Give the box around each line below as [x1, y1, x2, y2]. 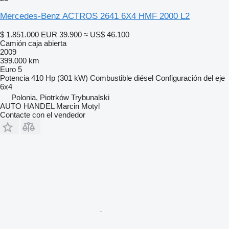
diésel [134, 73, 153, 82]
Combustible [90, 73, 132, 82]
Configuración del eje [155, 73, 225, 82]
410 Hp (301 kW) [31, 73, 88, 82]
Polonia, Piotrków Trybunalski [11, 93, 109, 102]
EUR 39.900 [41, 30, 82, 39]
